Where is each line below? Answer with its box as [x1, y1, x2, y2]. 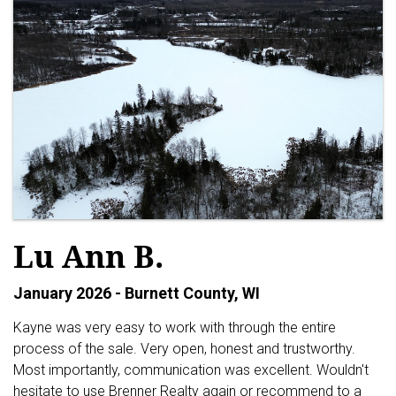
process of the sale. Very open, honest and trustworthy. [13, 340, 355, 358]
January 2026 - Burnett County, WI [13, 284, 260, 303]
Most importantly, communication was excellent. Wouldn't [13, 362, 369, 379]
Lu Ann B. [13, 235, 164, 278]
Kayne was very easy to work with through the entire [13, 319, 336, 337]
